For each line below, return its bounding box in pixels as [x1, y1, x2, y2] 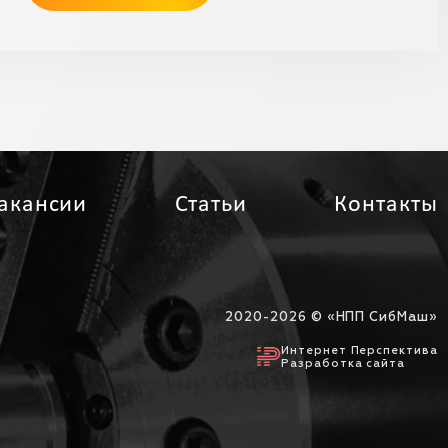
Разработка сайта [280, 357, 406, 369]
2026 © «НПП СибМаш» [269, 310, 438, 324]
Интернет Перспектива [280, 344, 438, 356]
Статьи [174, 193, 248, 218]
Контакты [334, 193, 438, 218]
